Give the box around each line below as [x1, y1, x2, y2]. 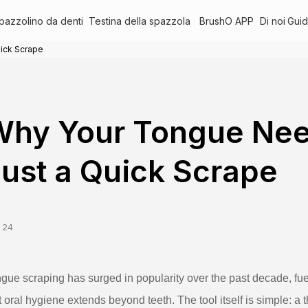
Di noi [259, 14, 285, 27]
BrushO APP [199, 14, 254, 27]
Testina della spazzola [88, 14, 190, 27]
